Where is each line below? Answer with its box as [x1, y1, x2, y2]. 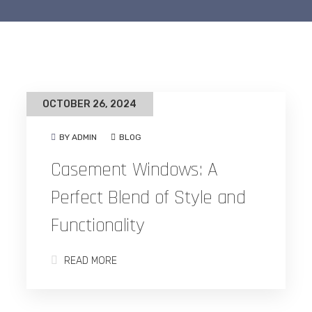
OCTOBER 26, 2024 [42, 98, 136, 110]
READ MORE [61, 255, 117, 267]
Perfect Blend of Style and [51, 185, 246, 210]
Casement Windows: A [51, 157, 218, 182]
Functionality [51, 213, 145, 238]
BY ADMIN [59, 132, 97, 142]
